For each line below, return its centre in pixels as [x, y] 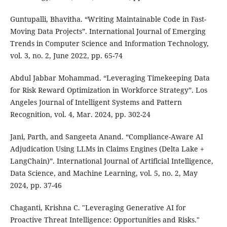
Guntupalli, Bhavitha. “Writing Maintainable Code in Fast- [108, 19]
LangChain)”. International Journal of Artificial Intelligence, [111, 161]
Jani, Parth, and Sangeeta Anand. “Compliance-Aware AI [106, 137]
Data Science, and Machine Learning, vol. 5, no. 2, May [104, 173]
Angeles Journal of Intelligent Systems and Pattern [96, 102]
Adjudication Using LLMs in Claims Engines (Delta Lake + [107, 149]
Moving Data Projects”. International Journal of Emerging [108, 31]
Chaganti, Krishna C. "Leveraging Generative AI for [98, 208]
